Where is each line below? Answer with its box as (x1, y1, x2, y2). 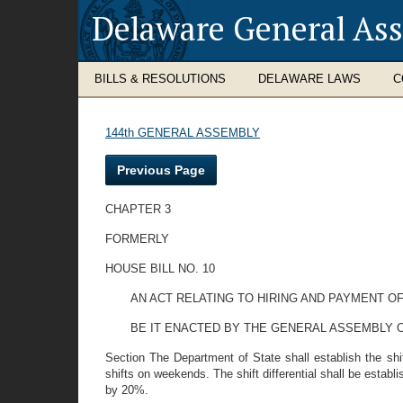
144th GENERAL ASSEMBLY (105, 126, 260, 139)
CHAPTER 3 (105, 202, 171, 216)
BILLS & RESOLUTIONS (94, 72, 226, 85)
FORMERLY (105, 232, 169, 246)
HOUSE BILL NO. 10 (105, 262, 215, 275)
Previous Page (117, 163, 205, 177)
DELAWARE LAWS (258, 72, 361, 85)
